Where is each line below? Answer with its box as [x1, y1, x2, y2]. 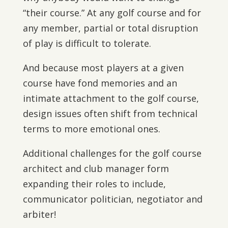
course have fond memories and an [22, 77, 177, 89]
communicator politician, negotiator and [22, 193, 203, 205]
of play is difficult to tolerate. [22, 37, 151, 49]
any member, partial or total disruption [22, 22, 198, 34]
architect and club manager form [22, 162, 169, 175]
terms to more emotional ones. [22, 123, 160, 135]
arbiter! [22, 208, 56, 220]
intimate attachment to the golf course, [22, 92, 199, 104]
